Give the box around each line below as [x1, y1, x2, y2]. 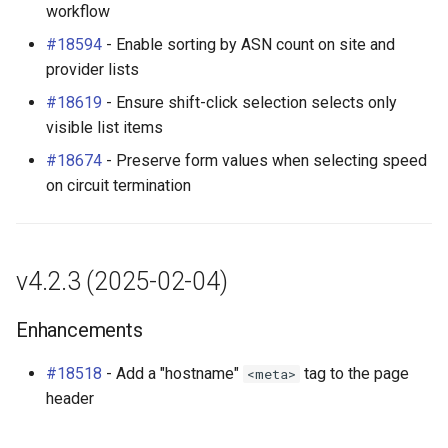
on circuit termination [46, 176, 191, 195]
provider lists [46, 60, 139, 79]
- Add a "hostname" [102, 364, 243, 383]
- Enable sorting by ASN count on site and [102, 35, 395, 54]
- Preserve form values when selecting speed [102, 151, 427, 170]
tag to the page [300, 364, 409, 383]
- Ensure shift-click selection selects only [102, 93, 397, 112]
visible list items [46, 118, 163, 137]
